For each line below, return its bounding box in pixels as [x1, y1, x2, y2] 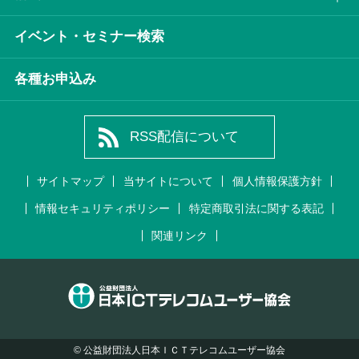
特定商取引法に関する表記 [188, 202, 324, 216]
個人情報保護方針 [232, 175, 322, 188]
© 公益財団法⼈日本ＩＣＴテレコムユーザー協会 [74, 344, 285, 356]
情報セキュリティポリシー [35, 202, 171, 216]
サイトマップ [37, 175, 105, 188]
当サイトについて [123, 175, 213, 188]
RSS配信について [129, 128, 239, 144]
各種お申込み [14, 71, 96, 87]
